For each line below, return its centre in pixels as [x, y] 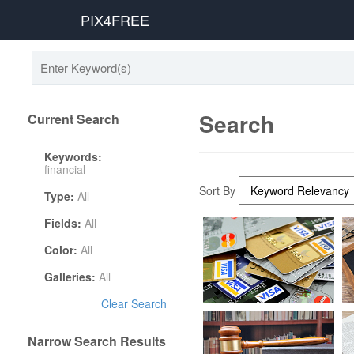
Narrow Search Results [97, 341]
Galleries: [70, 277]
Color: [61, 250]
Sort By [219, 191]
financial [65, 169]
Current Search [73, 119]
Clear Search [134, 304]
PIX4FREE [115, 20]
